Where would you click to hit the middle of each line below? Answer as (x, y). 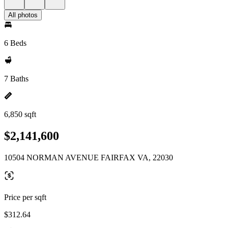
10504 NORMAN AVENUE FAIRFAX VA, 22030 (89, 157)
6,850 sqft (20, 114)
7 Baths (16, 79)
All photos (23, 15)
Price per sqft (25, 197)
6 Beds (15, 43)
